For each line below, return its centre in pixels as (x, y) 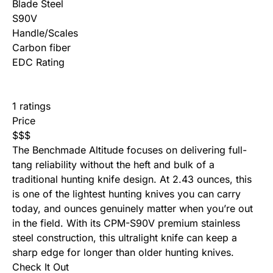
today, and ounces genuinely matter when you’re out (133, 209)
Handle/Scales (45, 33)
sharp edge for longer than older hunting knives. (123, 253)
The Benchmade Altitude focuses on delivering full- (129, 150)
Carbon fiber (41, 48)
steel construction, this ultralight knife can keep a (125, 238)
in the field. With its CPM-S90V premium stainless (126, 223)
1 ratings (31, 106)
